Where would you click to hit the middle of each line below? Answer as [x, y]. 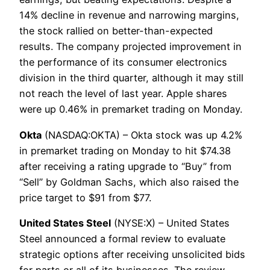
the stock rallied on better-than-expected [116, 31]
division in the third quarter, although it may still [131, 78]
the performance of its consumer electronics [123, 62]
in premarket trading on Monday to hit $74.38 [125, 150]
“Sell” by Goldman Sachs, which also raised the [129, 182]
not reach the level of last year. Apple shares [123, 94]
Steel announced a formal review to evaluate [122, 239]
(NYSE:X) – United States [170, 223]
